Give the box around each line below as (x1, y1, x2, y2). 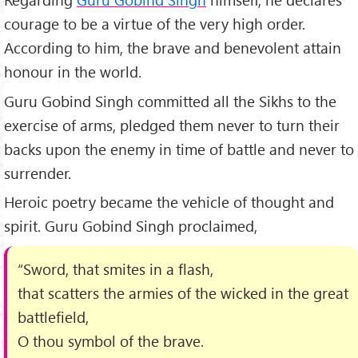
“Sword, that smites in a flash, (18, 258, 214, 279)
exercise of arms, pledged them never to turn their (4, 114, 340, 135)
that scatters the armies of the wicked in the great (18, 282, 349, 303)
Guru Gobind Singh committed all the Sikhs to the (4, 90, 336, 111)
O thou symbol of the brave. (18, 330, 205, 351)
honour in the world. (4, 61, 141, 82)
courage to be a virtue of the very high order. (4, 13, 305, 34)
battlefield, (18, 306, 89, 327)
